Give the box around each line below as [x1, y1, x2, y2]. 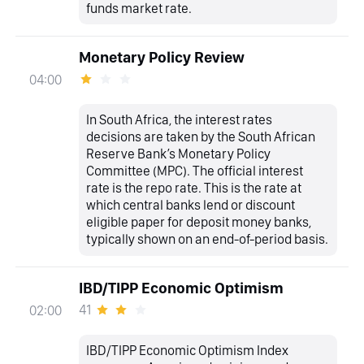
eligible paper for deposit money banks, [86, 214, 312, 231]
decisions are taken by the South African [86, 128, 316, 145]
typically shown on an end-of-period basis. [86, 231, 329, 248]
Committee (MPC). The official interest [86, 162, 304, 180]
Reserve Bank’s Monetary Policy [86, 145, 271, 162]
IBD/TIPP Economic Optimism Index [86, 342, 289, 359]
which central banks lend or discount [86, 197, 296, 214]
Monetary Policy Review [78, 48, 245, 67]
